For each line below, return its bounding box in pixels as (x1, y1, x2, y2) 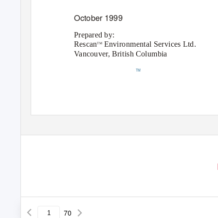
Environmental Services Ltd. (104, 39, 196, 49)
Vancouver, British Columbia (74, 49, 167, 58)
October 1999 (73, 12, 123, 23)
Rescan (74, 39, 97, 49)
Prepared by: (74, 30, 115, 39)
